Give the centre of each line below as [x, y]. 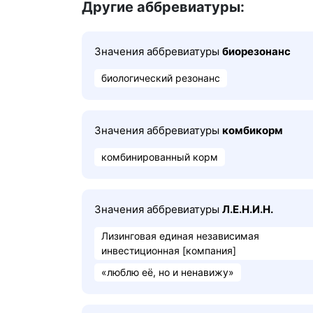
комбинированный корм [160, 157]
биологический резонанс [161, 78]
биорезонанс [256, 51]
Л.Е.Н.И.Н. [248, 209]
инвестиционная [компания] [169, 250]
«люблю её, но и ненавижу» [168, 272]
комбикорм [253, 130]
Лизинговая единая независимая [180, 236]
